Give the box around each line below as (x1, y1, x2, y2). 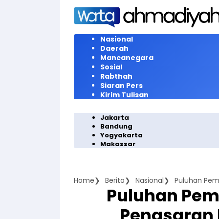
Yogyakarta (100, 131, 143, 140)
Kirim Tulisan (100, 90, 149, 100)
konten (60, 20, 84, 30)
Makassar (100, 139, 135, 149)
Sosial (100, 62, 122, 72)
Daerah (100, 44, 129, 53)
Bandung (100, 122, 132, 131)
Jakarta (100, 113, 129, 122)
